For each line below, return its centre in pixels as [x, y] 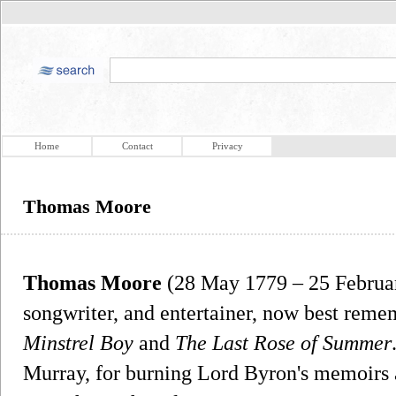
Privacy [227, 146]
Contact [137, 146]
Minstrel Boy [78, 343]
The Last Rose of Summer [283, 343]
